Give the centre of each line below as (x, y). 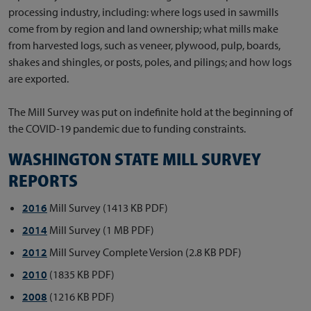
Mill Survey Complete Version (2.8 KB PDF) (144, 252)
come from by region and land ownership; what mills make (143, 28)
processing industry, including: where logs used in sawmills (143, 11)
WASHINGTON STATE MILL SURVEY (135, 158)
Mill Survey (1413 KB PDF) (108, 207)
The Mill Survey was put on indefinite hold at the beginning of (151, 111)
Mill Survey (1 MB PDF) (101, 229)
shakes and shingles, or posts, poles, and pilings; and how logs (150, 61)
